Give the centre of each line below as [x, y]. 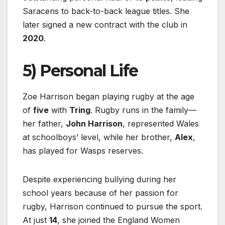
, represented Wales [161, 124]
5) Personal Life [80, 71]
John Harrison [94, 124]
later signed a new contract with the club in [105, 25]
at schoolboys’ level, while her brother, [99, 137]
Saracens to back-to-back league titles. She [106, 11]
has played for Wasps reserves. [83, 151]
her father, [44, 124]
